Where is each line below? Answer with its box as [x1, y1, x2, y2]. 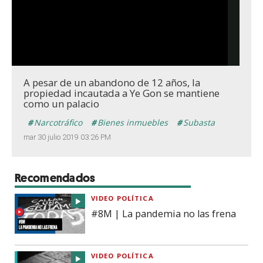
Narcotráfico [34, 117, 82, 128]
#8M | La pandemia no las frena [91, 207, 236, 220]
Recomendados [15, 170, 96, 186]
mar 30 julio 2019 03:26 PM [23, 133, 111, 141]
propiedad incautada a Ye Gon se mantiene [23, 86, 220, 100]
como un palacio [23, 97, 99, 110]
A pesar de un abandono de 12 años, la [23, 76, 200, 89]
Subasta [183, 117, 215, 128]
